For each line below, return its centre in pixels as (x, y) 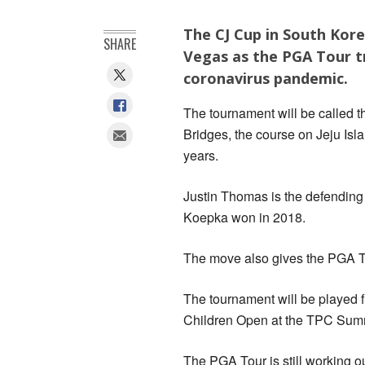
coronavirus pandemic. (266, 79)
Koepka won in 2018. (244, 218)
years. (201, 156)
